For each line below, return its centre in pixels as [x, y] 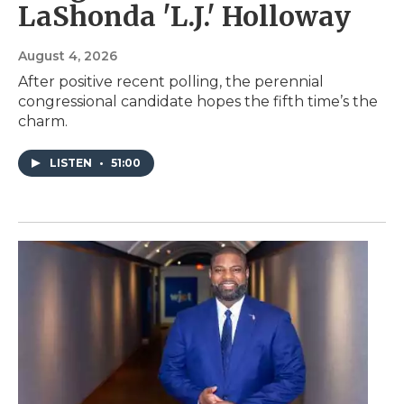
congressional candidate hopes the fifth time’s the [198, 102]
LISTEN [72, 163]
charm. [43, 122]
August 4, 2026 [68, 56]
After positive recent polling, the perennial [171, 82]
